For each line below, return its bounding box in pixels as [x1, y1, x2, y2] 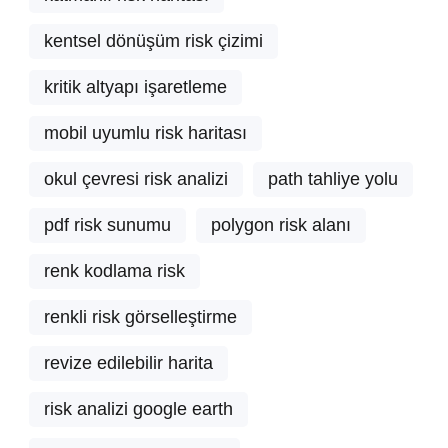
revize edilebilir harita [44, 353, 213, 374]
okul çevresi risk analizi [44, 169, 228, 190]
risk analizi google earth [44, 399, 233, 420]
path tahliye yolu [268, 169, 398, 190]
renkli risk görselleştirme [44, 307, 237, 328]
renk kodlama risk [44, 261, 185, 282]
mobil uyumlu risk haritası [44, 123, 247, 144]
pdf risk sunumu [44, 215, 171, 236]
